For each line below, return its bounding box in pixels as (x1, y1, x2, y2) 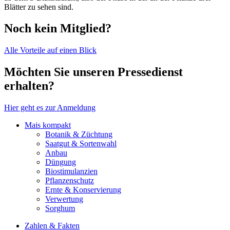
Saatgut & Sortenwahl (45, 139, 117, 148)
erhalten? (4, 79, 54, 93)
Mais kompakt (25, 121, 71, 130)
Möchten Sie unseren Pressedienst (4, 65, 183, 79)
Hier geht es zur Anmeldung (4, 103, 95, 112)
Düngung (45, 158, 76, 167)
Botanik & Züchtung (45, 130, 112, 139)
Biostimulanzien (45, 167, 98, 176)
